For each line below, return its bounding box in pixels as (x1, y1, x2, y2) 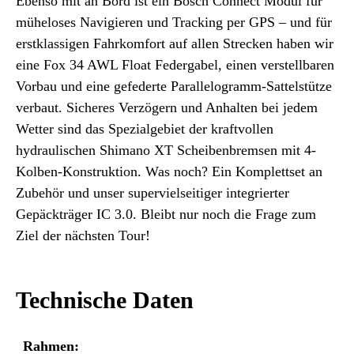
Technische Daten (16, 287, 194, 314)
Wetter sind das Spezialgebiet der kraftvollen (16, 121, 273, 137)
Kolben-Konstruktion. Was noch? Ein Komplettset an (16, 164, 322, 180)
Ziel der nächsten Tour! (16, 228, 150, 244)
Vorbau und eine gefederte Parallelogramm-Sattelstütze (16, 78, 332, 95)
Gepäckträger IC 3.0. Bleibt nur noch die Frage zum (16, 206, 316, 223)
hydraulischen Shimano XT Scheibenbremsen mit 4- (16, 142, 316, 159)
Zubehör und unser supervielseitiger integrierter (16, 185, 289, 201)
